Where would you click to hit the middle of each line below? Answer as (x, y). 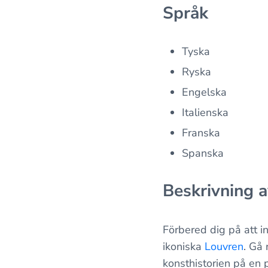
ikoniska (184, 246)
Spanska (202, 153)
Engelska (204, 92)
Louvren (224, 246)
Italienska (205, 112)
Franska (201, 133)
